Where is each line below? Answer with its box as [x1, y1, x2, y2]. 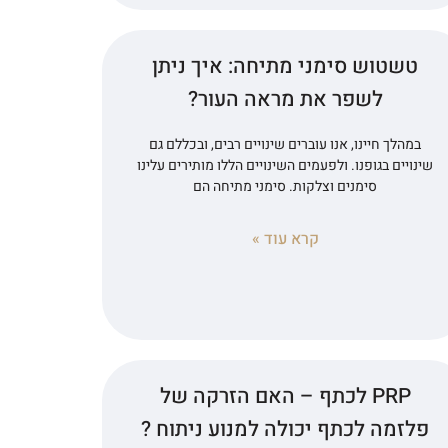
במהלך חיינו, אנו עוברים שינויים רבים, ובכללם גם [149, 133, 422, 155]
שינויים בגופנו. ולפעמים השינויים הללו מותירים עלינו [137, 154, 434, 176]
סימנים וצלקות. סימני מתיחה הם [193, 175, 378, 197]
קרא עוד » [251, 226, 319, 251]
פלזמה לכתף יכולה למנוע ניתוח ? [141, 413, 430, 445]
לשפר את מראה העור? [187, 83, 383, 115]
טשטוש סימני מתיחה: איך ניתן [152, 50, 419, 82]
